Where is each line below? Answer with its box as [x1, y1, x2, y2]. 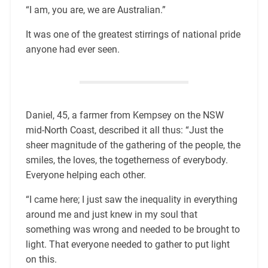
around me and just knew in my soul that [25, 209, 197, 221]
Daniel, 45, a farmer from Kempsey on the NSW [25, 109, 224, 121]
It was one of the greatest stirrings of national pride [25, 29, 240, 41]
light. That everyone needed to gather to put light [25, 239, 230, 251]
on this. [25, 254, 57, 266]
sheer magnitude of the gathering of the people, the [25, 139, 240, 151]
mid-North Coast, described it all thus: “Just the [25, 124, 223, 136]
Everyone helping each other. [25, 169, 146, 181]
